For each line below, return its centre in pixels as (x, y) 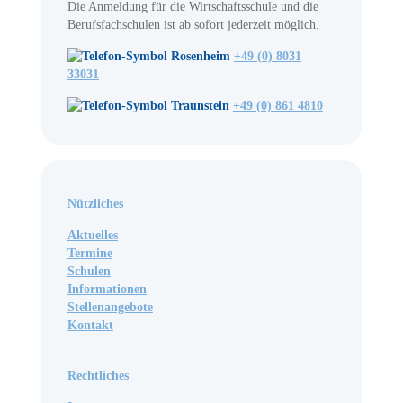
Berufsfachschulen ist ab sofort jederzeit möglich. (193, 24)
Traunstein (200, 105)
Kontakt (90, 326)
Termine (90, 254)
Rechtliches (98, 375)
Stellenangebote (110, 308)
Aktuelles (92, 236)
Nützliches (95, 204)
